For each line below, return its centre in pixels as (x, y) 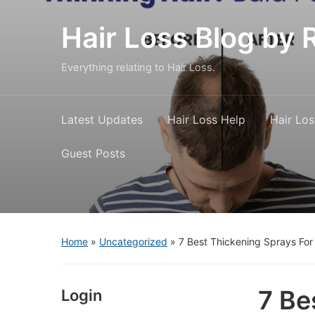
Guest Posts (93, 153)
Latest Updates (102, 120)
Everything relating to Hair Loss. (138, 67)
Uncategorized (133, 242)
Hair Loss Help (206, 120)
